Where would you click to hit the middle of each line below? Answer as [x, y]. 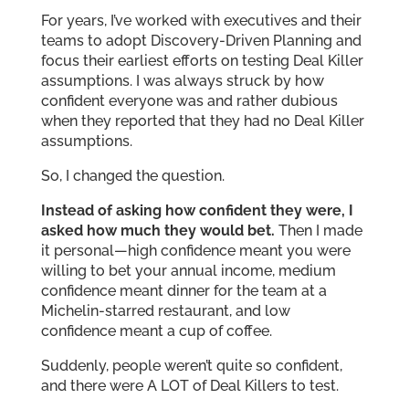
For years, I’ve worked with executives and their [201, 20]
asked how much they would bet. [157, 230]
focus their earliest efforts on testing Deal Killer [202, 60]
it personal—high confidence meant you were [195, 250]
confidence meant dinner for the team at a [184, 290]
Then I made [318, 230]
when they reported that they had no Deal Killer [202, 121]
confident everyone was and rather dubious [189, 100]
